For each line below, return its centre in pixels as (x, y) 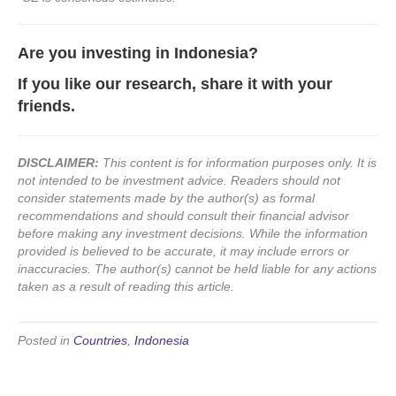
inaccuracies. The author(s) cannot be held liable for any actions (197, 269)
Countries (100, 341)
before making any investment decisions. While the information (193, 234)
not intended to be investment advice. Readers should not (179, 181)
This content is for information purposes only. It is (238, 163)
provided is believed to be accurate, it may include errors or (183, 251)
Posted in (46, 341)
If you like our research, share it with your (175, 84)
